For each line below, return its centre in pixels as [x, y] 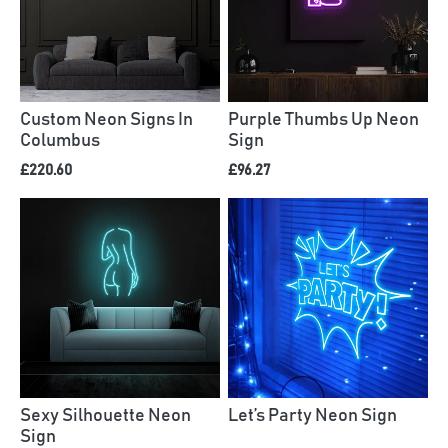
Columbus [60, 140]
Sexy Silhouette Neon [105, 415]
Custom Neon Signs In [106, 119]
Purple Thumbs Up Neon [323, 119]
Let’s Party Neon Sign [312, 415]
